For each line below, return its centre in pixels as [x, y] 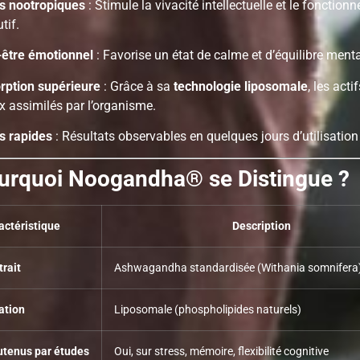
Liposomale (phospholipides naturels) [208, 310]
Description [261, 227]
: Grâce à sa [137, 86]
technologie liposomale [241, 86]
